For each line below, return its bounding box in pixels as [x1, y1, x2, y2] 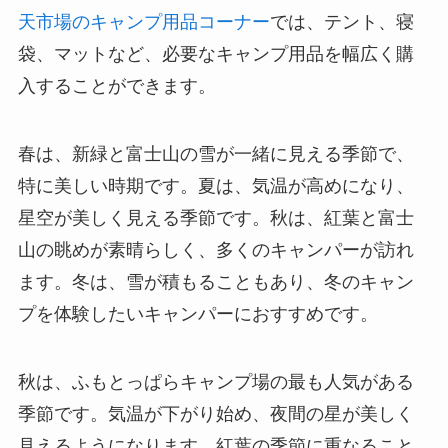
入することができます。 [17, 76, 216, 97]
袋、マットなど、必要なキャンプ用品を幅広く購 [17, 44, 414, 65]
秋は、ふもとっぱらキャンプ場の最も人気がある [17, 371, 414, 392]
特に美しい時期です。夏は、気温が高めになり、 [17, 175, 414, 196]
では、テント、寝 [269, 12, 414, 33]
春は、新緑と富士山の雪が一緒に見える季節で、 [17, 143, 414, 164]
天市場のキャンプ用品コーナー [17, 12, 270, 33]
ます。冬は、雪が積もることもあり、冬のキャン [17, 271, 414, 292]
